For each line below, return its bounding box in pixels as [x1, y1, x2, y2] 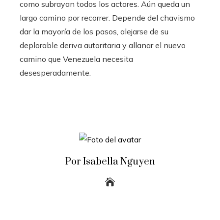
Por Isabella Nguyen [65, 156, 155, 168]
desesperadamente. [20, 68, 91, 78]
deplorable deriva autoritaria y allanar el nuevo [20, 40, 186, 51]
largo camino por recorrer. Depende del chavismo [20, 13, 195, 23]
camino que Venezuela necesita [20, 54, 133, 64]
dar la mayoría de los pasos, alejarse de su [20, 27, 168, 37]
